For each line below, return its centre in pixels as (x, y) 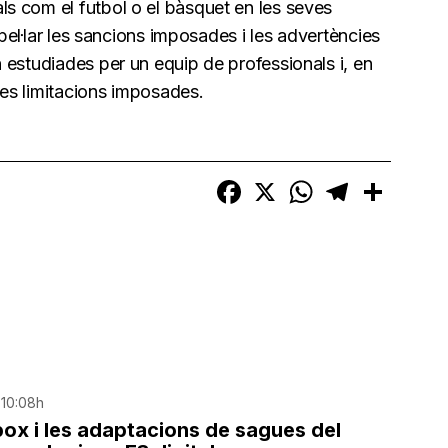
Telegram (384, 184)
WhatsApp (350, 184)
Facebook (278, 184)
